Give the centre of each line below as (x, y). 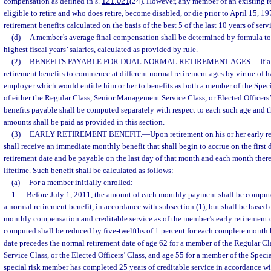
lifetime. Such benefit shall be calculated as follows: (89, 170)
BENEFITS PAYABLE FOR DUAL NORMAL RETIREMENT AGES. (141, 61)
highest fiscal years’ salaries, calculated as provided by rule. (101, 49)
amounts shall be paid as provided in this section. (84, 122)
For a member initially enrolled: (81, 182)
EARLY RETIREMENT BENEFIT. (86, 134)
